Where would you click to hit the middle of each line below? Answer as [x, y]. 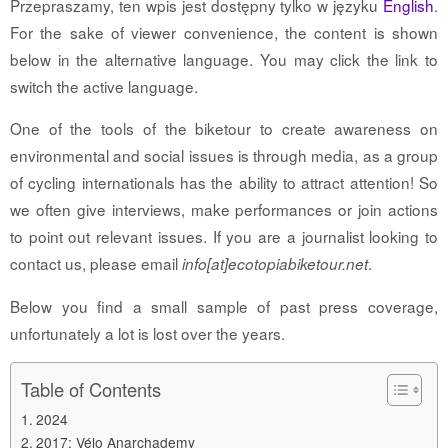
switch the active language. [104, 86]
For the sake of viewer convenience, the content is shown [224, 32]
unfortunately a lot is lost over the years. [147, 332]
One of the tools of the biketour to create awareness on [224, 128]
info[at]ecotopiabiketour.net [275, 264]
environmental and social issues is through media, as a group [224, 155]
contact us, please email [96, 263]
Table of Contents [91, 389]
